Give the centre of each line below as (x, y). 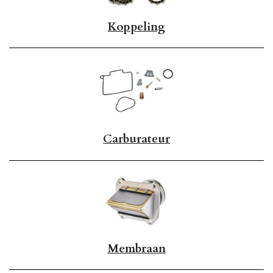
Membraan (136, 248)
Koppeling (136, 27)
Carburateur (136, 139)
